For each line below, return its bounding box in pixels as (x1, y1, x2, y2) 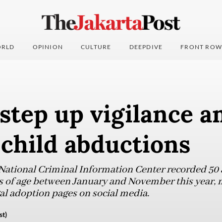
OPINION (32, 43, 63, 51)
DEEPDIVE (129, 43, 163, 51)
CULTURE (81, 43, 111, 51)
